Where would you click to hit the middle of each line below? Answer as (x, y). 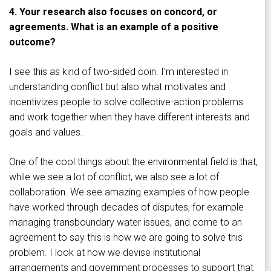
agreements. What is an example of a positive (114, 27)
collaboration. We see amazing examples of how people (129, 192)
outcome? (32, 42)
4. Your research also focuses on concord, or (113, 12)
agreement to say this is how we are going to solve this (126, 238)
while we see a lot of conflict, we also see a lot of (114, 177)
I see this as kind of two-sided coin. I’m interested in (119, 72)
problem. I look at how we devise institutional (105, 253)
